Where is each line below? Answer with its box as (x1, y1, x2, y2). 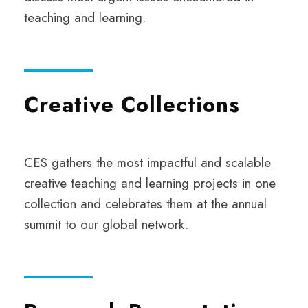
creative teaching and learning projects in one (24, 174, 276, 192)
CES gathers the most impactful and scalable (24, 153, 271, 172)
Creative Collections (24, 89, 240, 120)
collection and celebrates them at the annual (24, 195, 267, 213)
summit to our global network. (24, 215, 188, 234)
